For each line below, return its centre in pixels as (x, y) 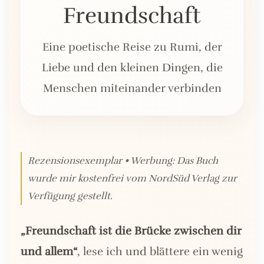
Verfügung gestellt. (70, 196)
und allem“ (49, 252)
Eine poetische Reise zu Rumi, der (132, 47)
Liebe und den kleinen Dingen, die (132, 68)
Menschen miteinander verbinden (132, 89)
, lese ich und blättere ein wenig (160, 252)
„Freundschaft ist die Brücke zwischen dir (131, 231)
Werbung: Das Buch (174, 161)
